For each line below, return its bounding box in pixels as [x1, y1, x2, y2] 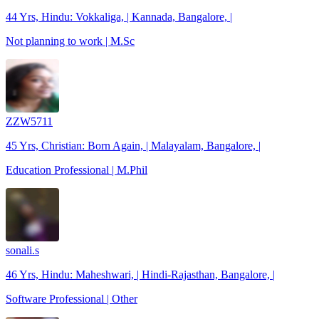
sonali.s [6, 244, 39, 256]
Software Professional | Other [6, 292, 137, 305]
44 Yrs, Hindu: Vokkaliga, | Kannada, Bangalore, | [6, 10, 232, 23]
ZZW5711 [6, 115, 53, 127]
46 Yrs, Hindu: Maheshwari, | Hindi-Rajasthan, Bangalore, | [6, 268, 275, 281]
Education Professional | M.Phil [6, 163, 147, 176]
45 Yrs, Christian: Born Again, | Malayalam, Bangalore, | [6, 139, 261, 152]
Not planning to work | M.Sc [6, 34, 135, 47]
